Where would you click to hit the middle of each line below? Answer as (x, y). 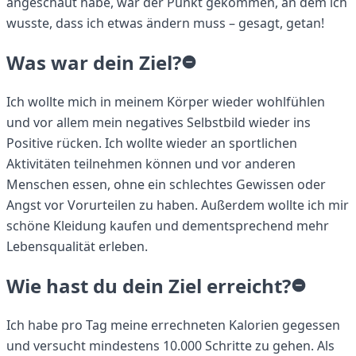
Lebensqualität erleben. (77, 247)
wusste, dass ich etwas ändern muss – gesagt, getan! (165, 23)
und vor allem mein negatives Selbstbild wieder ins (159, 123)
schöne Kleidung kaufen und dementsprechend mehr (168, 226)
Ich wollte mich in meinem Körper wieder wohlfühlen (166, 102)
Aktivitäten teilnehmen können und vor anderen (151, 164)
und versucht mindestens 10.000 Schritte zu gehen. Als (170, 345)
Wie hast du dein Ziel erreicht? (149, 286)
